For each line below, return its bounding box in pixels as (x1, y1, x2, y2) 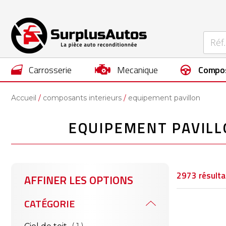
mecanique (125, 63, 158, 77)
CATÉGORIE (24, 196, 75, 211)
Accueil (11, 93, 36, 102)
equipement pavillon (128, 93, 200, 102)
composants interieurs (43, 93, 122, 102)
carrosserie (34, 63, 72, 77)
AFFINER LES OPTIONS (24, 172, 133, 189)
